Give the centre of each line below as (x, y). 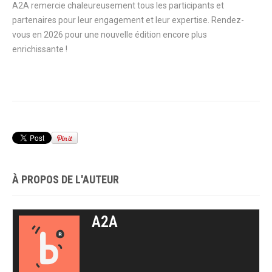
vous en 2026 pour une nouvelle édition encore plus (110, 35)
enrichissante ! (40, 49)
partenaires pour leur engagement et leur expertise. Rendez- (128, 20)
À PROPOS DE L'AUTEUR (66, 179)
